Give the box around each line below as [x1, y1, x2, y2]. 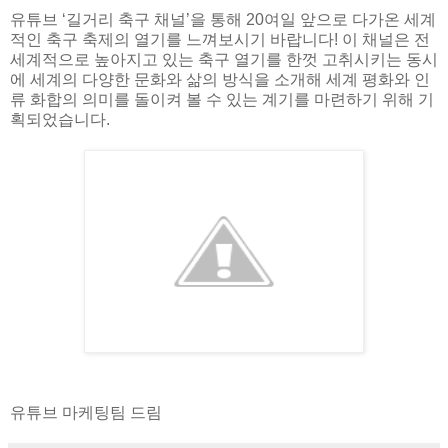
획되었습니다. [10, 110, 110, 128]
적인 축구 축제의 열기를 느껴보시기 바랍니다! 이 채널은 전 [10, 30, 430, 48]
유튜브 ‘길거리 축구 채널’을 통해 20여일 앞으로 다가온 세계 [10, 10, 436, 28]
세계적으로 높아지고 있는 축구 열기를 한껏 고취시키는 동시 [10, 50, 438, 68]
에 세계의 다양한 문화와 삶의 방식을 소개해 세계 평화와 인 [10, 70, 430, 88]
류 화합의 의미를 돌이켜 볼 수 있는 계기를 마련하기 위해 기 [10, 90, 434, 108]
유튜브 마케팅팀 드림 [10, 403, 162, 421]
